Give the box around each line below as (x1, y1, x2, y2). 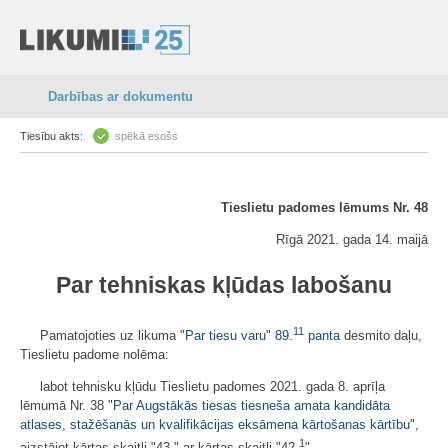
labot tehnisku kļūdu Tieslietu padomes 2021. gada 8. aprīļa (40, 379, 385, 395)
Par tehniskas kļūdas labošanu (56, 272, 392, 298)
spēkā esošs (115, 130, 178, 142)
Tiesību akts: (20, 130, 83, 142)
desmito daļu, (340, 328, 422, 344)
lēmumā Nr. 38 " (20, 398, 113, 414)
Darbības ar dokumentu (48, 89, 193, 104)
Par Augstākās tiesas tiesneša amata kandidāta (113, 398, 390, 414)
